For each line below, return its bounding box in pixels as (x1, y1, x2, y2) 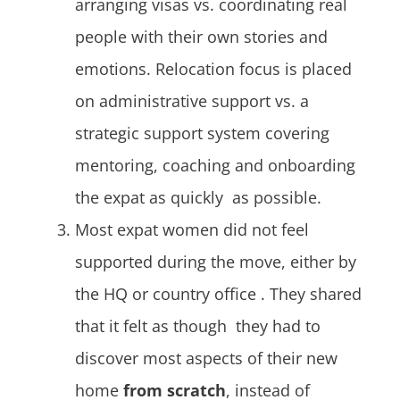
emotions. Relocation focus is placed (75, 58, 352, 80)
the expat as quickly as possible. (75, 187, 321, 209)
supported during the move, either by (75, 251, 356, 273)
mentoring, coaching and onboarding (75, 154, 355, 177)
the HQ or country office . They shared (75, 283, 362, 305)
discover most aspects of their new (75, 347, 337, 370)
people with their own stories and (75, 26, 328, 48)
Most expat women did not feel (75, 219, 309, 241)
